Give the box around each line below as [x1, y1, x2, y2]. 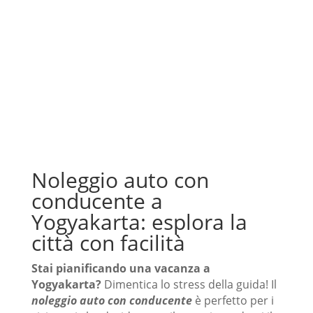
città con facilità [31, 228, 185, 258]
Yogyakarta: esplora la [31, 208, 247, 237]
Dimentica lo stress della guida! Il [101, 277, 277, 293]
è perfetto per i [191, 293, 274, 309]
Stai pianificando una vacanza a [31, 261, 210, 277]
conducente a [31, 187, 163, 216]
